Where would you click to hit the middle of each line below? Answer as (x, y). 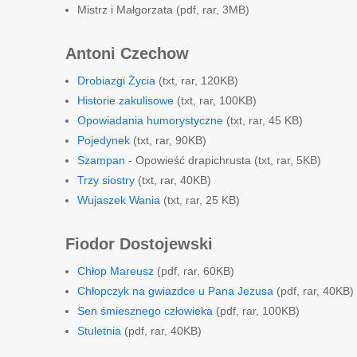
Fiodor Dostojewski (139, 244)
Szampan (101, 160)
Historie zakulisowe (126, 100)
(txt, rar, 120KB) (197, 80)
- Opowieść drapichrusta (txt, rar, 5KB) (223, 160)
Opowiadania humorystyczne (150, 120)
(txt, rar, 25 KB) (200, 200)
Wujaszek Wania (119, 200)
